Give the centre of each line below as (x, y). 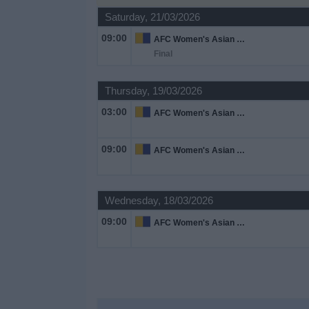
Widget (27, 113)
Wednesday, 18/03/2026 (159, 200)
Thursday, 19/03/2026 (153, 91)
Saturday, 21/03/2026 (152, 17)
